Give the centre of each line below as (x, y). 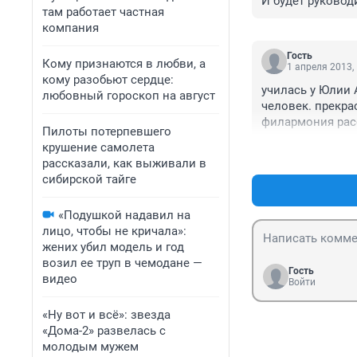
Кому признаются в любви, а (124, 64)
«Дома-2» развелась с (104, 331)
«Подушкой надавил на (124, 215)
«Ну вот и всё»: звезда (106, 315)
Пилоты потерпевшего (107, 131)
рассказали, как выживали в (124, 163)
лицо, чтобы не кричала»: (114, 231)
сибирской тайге (89, 179)
